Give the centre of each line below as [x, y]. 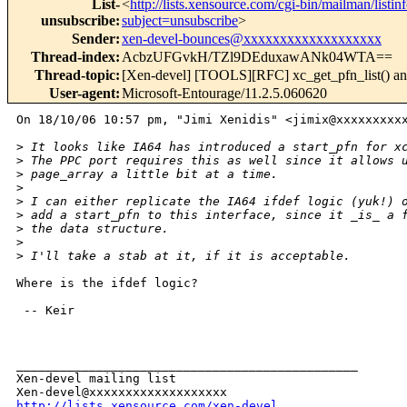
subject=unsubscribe [180, 21]
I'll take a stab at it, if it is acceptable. [187, 256]
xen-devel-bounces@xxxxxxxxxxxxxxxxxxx [252, 39]
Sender [94, 39]
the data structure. [96, 229]
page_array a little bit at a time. [151, 174]
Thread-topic [75, 75]
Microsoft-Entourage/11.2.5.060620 [224, 94]
